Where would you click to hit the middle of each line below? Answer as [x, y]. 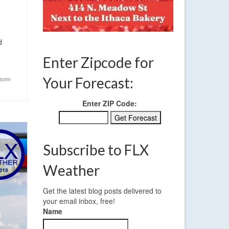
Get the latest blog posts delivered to [102, 191]
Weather [71, 170]
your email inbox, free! [79, 201]
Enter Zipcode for [98, 63]
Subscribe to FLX [96, 150]
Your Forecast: [88, 83]
